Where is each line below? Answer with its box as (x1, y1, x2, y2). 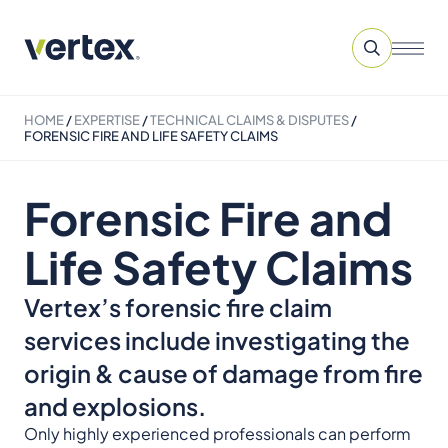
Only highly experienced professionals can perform (24, 423, 411, 444)
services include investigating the (24, 325, 410, 355)
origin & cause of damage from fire (24, 358, 423, 388)
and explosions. (24, 391, 206, 421)
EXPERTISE (74, 112, 140, 128)
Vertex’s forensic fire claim (24, 292, 332, 322)
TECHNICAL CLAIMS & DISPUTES (150, 112, 349, 128)
